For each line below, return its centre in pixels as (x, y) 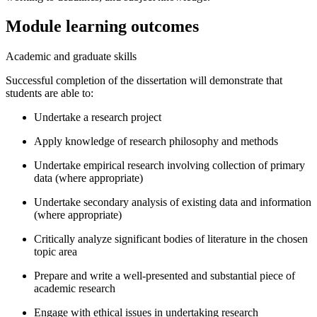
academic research (75, 289)
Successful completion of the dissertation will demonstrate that (144, 81)
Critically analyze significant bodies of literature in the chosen (171, 239)
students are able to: (50, 93)
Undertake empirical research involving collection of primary (169, 166)
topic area (56, 252)
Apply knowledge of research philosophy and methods (156, 142)
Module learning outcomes (102, 27)
